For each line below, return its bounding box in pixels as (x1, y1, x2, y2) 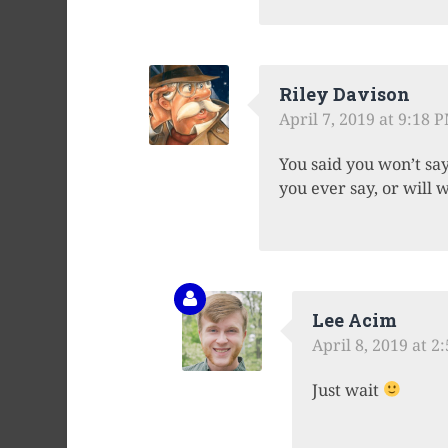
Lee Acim (311, 307, 397, 332)
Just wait (311, 378, 383, 401)
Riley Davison (278, 81, 410, 106)
